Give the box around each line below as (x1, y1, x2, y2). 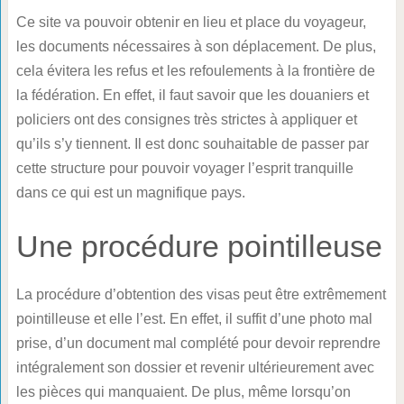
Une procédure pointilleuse (15, 229, 382, 263)
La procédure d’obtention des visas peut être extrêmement (15, 287, 386, 302)
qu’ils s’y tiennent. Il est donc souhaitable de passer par (15, 136, 369, 151)
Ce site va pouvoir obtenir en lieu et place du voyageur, (15, 14, 366, 30)
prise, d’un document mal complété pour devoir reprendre (15, 335, 381, 351)
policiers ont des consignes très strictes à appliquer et (15, 112, 357, 127)
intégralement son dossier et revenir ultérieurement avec (15, 360, 374, 375)
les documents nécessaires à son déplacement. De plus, (15, 39, 376, 54)
